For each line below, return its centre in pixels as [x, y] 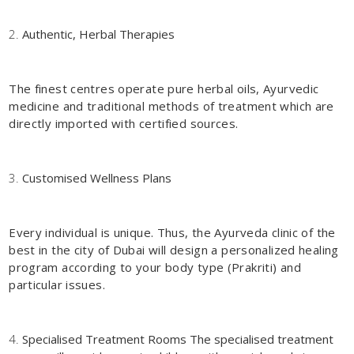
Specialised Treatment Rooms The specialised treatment [178, 339]
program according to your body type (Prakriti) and [155, 267]
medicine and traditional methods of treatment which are [171, 105]
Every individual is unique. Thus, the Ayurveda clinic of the [172, 232]
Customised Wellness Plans [97, 177]
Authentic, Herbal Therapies [99, 34]
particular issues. [57, 284]
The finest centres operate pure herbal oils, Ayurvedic [164, 88]
